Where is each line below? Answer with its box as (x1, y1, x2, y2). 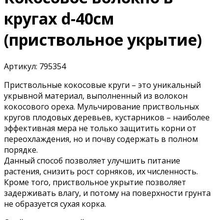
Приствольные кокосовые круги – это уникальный (4, 79, 201, 90)
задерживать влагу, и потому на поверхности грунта (4, 187, 211, 198)
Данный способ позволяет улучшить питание (4, 155, 180, 166)
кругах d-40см (4, 8, 114, 29)
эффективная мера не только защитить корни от (4, 122, 196, 134)
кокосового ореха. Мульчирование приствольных (4, 101, 199, 112)
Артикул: (4, 60, 39, 72)
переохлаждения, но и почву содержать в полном (4, 133, 198, 144)
